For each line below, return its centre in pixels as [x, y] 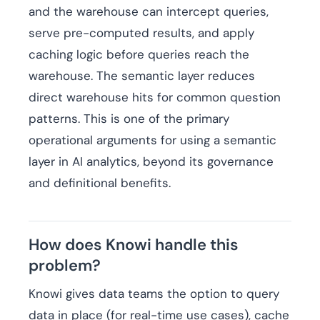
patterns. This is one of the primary [129, 119]
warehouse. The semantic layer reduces [142, 76]
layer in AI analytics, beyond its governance [151, 162]
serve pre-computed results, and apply [141, 33]
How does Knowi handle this [134, 245]
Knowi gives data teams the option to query [154, 294]
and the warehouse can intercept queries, [149, 12]
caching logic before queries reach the [139, 55]
